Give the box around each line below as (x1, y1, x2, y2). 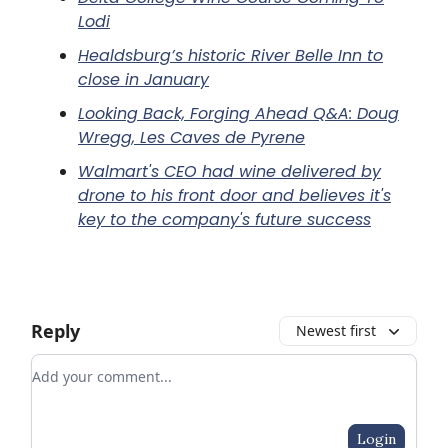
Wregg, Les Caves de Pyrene (78, 125, 305, 149)
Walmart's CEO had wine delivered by (78, 159, 381, 183)
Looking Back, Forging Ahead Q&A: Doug (78, 101, 399, 125)
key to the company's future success (78, 207, 371, 231)
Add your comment (31, 354, 177, 377)
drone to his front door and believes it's (78, 183, 391, 207)
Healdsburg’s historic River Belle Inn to (78, 43, 383, 67)
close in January (78, 67, 209, 91)
